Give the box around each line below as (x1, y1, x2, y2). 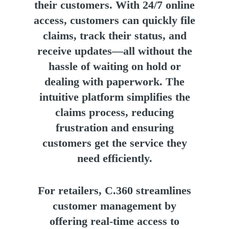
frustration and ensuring (55, 121, 174, 134)
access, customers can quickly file (34, 13, 195, 27)
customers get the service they (42, 136, 187, 149)
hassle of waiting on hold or (48, 59, 181, 73)
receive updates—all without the (37, 44, 192, 57)
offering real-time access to (50, 214, 179, 227)
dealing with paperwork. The (44, 75, 185, 88)
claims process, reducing (55, 105, 174, 119)
